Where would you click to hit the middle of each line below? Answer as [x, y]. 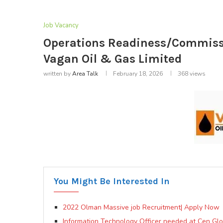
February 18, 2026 [138, 74]
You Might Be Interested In [112, 181]
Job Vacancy [61, 26]
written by [58, 74]
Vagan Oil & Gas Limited [112, 59]
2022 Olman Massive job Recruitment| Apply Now [141, 208]
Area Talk [85, 74]
